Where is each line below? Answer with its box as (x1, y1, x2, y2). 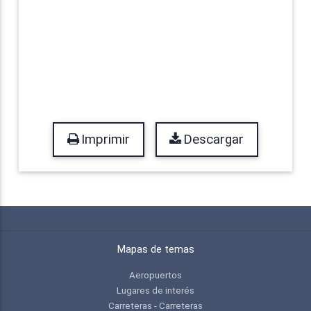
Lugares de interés (117, 285, 194, 296)
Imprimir (81, 132, 130, 148)
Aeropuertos (129, 269, 182, 281)
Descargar (183, 132, 244, 148)
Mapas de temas (117, 243, 194, 256)
